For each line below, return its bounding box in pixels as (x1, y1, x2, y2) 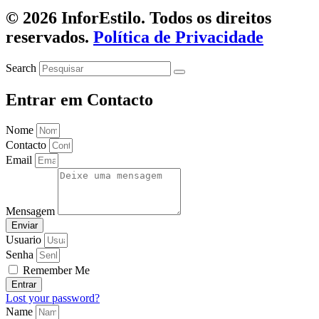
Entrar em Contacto (6, 90, 153, 109)
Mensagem (6, 205, 58, 218)
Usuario (6, 234, 41, 246)
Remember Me (20, 264, 90, 277)
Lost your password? (6, 292, 100, 305)
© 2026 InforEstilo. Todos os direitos (6, 8, 271, 27)
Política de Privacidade (93, 27, 263, 46)
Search (6, 61, 36, 74)
